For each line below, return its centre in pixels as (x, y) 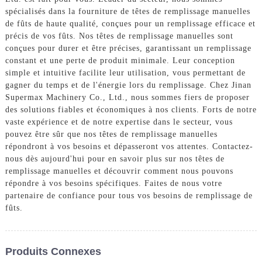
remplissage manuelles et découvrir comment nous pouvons (119, 171)
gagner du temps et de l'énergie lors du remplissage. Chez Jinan (128, 85)
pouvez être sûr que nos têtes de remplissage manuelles (111, 134)
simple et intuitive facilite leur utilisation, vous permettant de (125, 73)
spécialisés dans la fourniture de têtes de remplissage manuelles (127, 11)
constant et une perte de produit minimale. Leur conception (120, 60)
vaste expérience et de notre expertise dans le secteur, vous (119, 122)
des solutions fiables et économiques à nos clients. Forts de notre (131, 109)
